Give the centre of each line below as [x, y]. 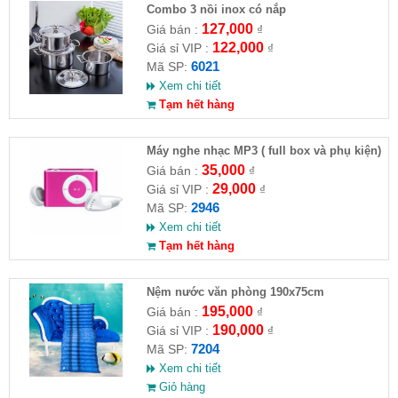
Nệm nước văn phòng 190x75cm [235, 291]
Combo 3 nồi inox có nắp [216, 9]
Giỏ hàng [180, 386]
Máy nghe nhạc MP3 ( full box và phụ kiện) [263, 150]
